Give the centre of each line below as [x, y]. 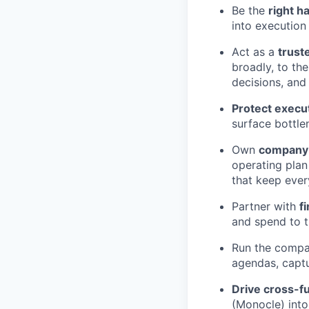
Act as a [255, 52]
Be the [250, 10]
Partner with [266, 206]
